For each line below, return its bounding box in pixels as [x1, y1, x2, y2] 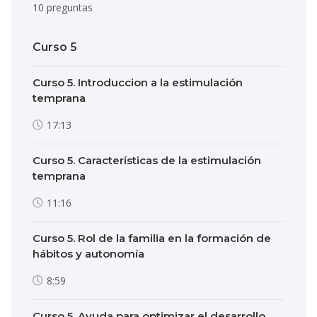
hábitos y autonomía [33, 247, 144, 260]
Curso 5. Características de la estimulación [33, 154, 261, 167]
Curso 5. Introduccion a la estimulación [33, 76, 243, 89]
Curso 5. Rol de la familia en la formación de [33, 231, 271, 245]
